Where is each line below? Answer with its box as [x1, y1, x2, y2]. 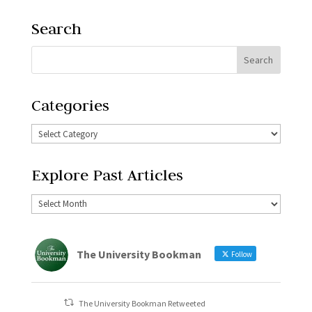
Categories [31, 94, 109, 115]
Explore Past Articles [31, 164, 183, 185]
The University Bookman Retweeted [79, 297, 206, 309]
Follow [229, 249, 252, 259]
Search [31, 17, 81, 38]
